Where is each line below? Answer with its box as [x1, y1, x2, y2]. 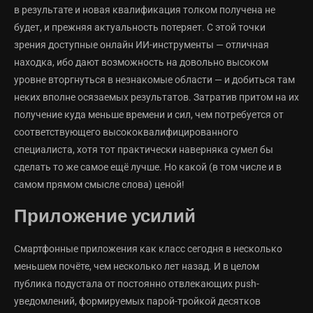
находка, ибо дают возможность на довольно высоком [14, 57, 268, 68]
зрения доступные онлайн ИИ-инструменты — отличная [14, 39, 269, 51]
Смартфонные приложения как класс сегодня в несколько [14, 243, 282, 255]
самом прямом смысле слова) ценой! [14, 179, 184, 191]
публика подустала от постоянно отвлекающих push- [14, 278, 259, 290]
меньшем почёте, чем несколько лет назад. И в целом [14, 261, 259, 272]
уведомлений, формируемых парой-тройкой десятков [14, 296, 261, 307]
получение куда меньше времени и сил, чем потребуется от [14, 109, 284, 121]
